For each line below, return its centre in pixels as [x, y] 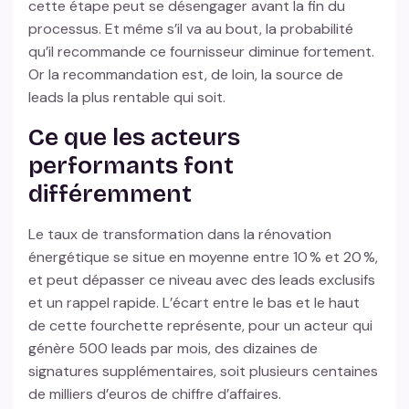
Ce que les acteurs [135, 137]
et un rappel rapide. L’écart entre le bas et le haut [194, 303]
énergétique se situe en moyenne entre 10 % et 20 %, [204, 257]
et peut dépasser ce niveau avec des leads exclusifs [202, 280]
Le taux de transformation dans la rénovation [180, 235]
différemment [113, 194]
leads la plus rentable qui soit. [129, 98]
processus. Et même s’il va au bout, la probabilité [191, 29]
